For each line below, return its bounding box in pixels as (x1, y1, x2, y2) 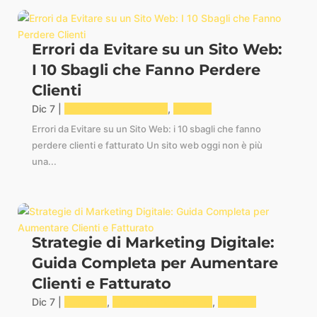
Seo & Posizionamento (64, 103, 168, 115)
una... (31, 156, 57, 168)
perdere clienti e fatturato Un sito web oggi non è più (31, 139, 263, 151)
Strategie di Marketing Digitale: (31, 234, 275, 252)
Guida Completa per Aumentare (31, 254, 278, 272)
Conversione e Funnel (112, 296, 212, 309)
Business (64, 296, 107, 309)
